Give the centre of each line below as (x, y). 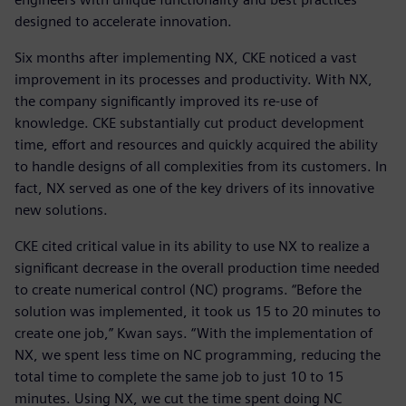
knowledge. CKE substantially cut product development (189, 123)
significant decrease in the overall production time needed (197, 268)
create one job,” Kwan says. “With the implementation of (193, 333)
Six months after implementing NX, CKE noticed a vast (186, 58)
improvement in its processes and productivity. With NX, (193, 80)
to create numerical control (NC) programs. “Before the (188, 290)
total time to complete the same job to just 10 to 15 (179, 377)
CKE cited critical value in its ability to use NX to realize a (192, 246)
